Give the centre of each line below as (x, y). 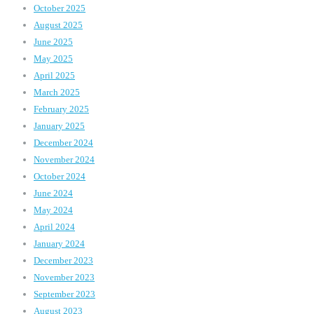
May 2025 (53, 59)
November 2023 (64, 278)
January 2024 (59, 244)
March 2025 (57, 93)
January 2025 (59, 126)
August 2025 (58, 25)
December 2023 (63, 261)
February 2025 (61, 109)
